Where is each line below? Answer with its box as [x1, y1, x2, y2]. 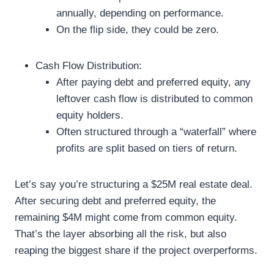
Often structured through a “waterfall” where [56, 125, 256, 138]
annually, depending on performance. [56, 7, 224, 19]
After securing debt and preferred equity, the [15, 194, 216, 207]
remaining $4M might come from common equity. [15, 211, 237, 223]
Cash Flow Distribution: [35, 59, 142, 72]
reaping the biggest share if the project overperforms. [15, 244, 257, 256]
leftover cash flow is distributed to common [56, 92, 253, 105]
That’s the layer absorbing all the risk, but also [15, 228, 226, 240]
